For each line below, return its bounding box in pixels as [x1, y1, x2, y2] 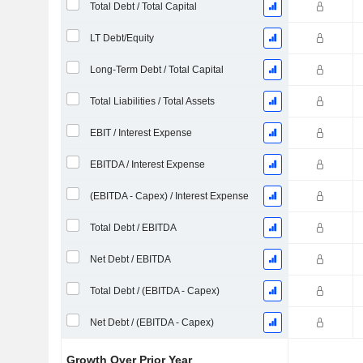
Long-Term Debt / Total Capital [89, 64, 224, 75]
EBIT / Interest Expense [89, 127, 192, 139]
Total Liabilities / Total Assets [89, 96, 215, 107]
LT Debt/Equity [89, 32, 154, 44]
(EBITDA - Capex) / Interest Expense [89, 190, 249, 202]
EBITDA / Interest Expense [89, 159, 205, 170]
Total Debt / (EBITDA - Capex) [89, 285, 220, 297]
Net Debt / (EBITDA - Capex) [89, 317, 214, 328]
